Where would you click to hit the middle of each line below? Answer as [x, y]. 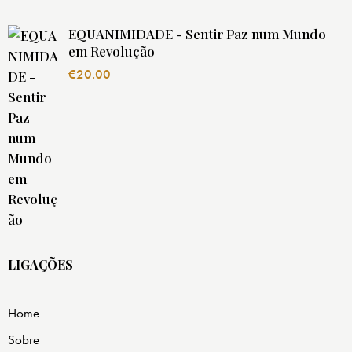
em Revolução [112, 51]
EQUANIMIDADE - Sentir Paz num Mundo [197, 34]
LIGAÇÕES [40, 265]
